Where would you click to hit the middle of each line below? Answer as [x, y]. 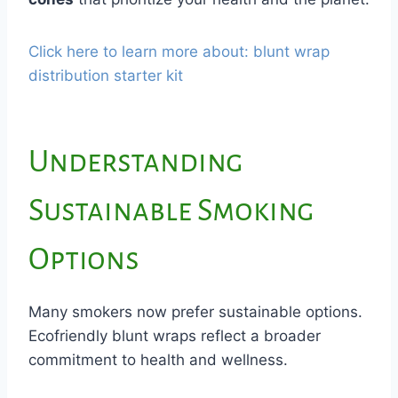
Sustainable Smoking [171, 211]
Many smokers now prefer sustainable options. [195, 311]
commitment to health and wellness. [158, 359]
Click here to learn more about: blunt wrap [179, 51]
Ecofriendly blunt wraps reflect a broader [175, 335]
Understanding [135, 162]
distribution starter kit [106, 75]
